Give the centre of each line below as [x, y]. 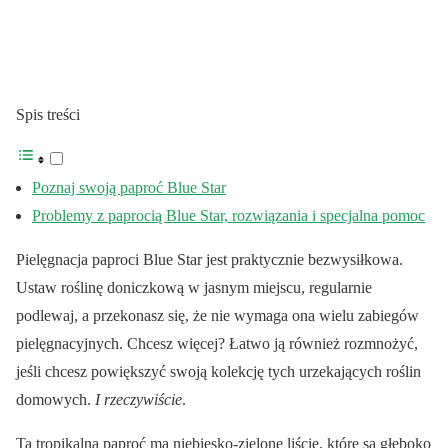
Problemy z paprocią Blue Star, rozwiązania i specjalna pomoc [228, 216]
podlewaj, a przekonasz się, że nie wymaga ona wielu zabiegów [217, 316]
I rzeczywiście [138, 400]
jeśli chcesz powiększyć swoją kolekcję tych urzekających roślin [218, 372]
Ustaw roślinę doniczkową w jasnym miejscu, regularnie [194, 288]
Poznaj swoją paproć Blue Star [129, 188]
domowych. [55, 400]
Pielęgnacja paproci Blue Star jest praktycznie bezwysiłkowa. [209, 260]
